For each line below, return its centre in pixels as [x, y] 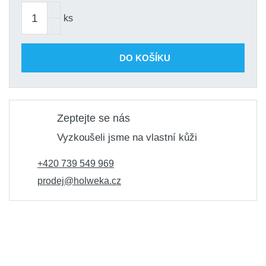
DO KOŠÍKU [145, 58]
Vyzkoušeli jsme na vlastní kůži [127, 137]
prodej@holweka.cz [79, 181]
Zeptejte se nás [94, 118]
